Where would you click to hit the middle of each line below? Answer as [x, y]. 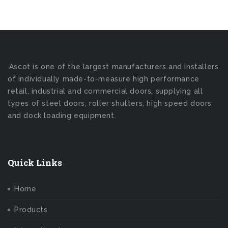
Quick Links [35, 163]
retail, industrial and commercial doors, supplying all [105, 91]
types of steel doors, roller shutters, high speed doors [110, 103]
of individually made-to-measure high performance [104, 79]
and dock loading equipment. [62, 116]
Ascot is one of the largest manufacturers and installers [114, 67]
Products [31, 210]
